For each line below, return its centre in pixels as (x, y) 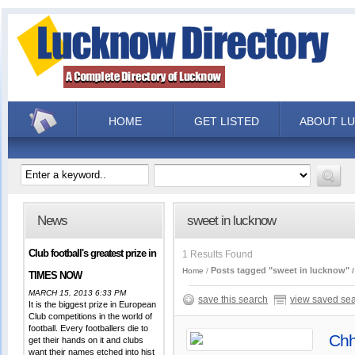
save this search (233, 300)
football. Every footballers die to (89, 328)
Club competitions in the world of (91, 316)
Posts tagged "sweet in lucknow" (281, 270)
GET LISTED (227, 121)
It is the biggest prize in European (93, 304)
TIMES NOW (55, 275)
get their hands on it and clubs (86, 340)
